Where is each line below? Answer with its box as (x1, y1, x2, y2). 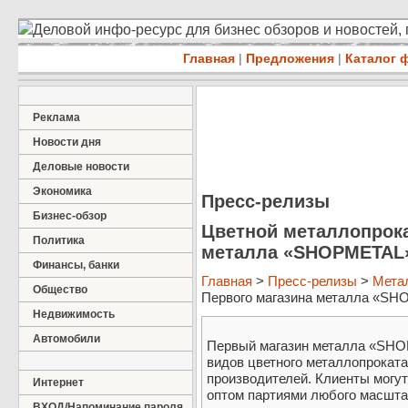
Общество (33, 283, 87, 296)
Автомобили (33, 332, 100, 345)
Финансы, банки (33, 259, 119, 271)
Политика (33, 234, 85, 247)
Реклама (33, 111, 80, 124)
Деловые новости (33, 160, 129, 173)
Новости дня (33, 136, 101, 148)
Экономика (33, 185, 92, 198)
